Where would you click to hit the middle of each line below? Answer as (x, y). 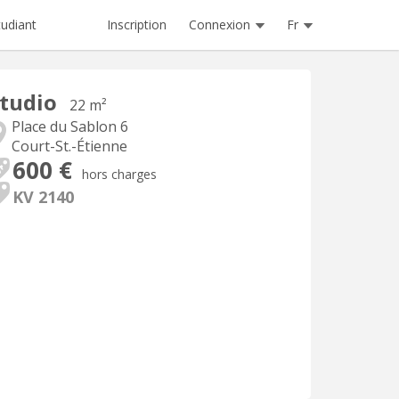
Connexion (220, 24)
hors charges (119, 174)
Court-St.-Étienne (69, 146)
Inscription (137, 24)
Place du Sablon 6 (70, 126)
